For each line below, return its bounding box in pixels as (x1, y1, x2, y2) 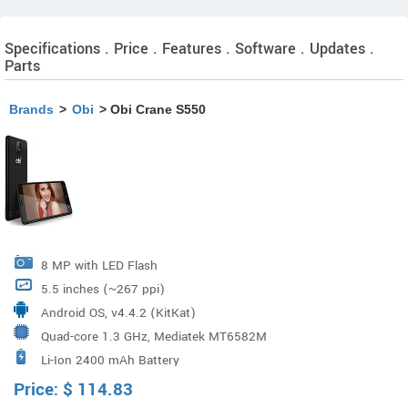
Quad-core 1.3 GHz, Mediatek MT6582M (41, 328, 267, 345)
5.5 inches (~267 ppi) (41, 280, 165, 298)
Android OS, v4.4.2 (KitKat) (41, 304, 196, 321)
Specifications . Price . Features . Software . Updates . (5, 38, 374, 59)
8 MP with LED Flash (41, 257, 158, 274)
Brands (9, 102, 54, 117)
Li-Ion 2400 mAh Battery (41, 352, 179, 369)
